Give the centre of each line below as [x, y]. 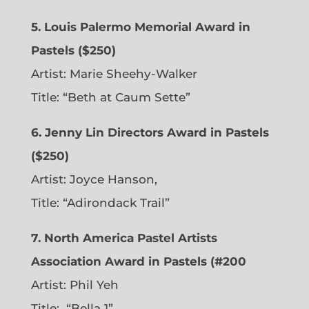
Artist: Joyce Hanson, [94, 180]
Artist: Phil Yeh [74, 285]
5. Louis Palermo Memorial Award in [140, 27]
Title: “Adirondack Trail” [100, 203]
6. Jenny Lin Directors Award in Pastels [150, 133]
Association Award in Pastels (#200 [138, 262]
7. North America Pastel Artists [124, 238]
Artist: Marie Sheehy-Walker [114, 74]
